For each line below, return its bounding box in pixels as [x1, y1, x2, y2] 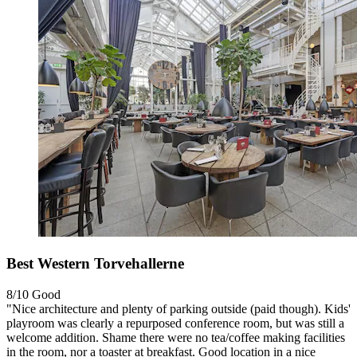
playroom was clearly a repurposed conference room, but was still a [6, 316, 344, 330]
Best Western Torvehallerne [6, 254, 184, 272]
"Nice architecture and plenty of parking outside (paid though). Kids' [6, 301, 351, 316]
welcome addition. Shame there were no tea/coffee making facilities [6, 330, 345, 344]
